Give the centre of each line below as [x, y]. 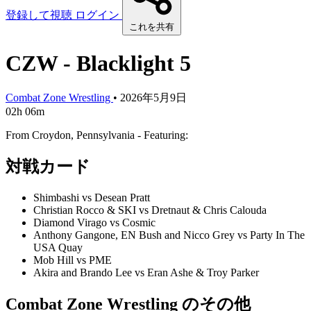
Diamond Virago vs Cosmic [94, 222]
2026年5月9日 [153, 98]
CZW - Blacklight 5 [98, 63]
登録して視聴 [40, 15]
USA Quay [58, 247]
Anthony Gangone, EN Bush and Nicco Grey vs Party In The [169, 235]
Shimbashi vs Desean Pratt [92, 197]
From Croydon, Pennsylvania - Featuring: [97, 135]
